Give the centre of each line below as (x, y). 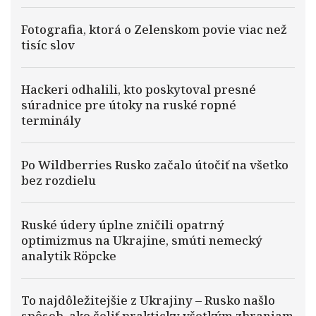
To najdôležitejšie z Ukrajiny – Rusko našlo (148, 300)
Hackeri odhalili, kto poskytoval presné (139, 89)
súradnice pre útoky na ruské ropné (129, 105)
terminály (51, 120)
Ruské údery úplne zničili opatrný (123, 225)
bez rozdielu (59, 180)
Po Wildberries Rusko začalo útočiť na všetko (155, 165)
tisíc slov (48, 45)
